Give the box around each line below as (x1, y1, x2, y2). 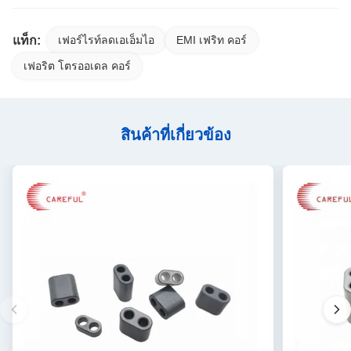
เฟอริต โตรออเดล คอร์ (24, 60, 131, 73)
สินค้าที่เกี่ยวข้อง (120, 126, 231, 144)
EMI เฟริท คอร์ (176, 34, 247, 47)
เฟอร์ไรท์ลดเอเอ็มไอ (58, 34, 154, 47)
